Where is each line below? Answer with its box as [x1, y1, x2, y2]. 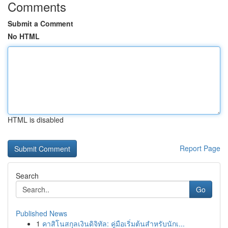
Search [16, 170, 39, 181]
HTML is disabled [8, 115, 64, 125]
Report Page [180, 143, 220, 153]
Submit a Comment [8, 18, 73, 28]
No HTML [8, 31, 40, 41]
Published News [16, 208, 67, 218]
